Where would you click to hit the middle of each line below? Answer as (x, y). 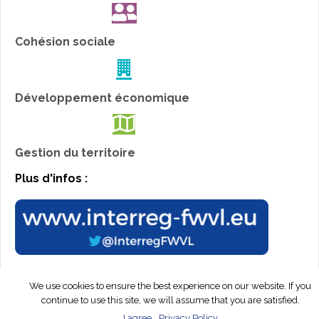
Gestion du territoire (75, 153)
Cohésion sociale (65, 42)
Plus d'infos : (51, 179)
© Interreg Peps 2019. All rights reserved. (122, 293)
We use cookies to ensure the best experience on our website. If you (170, 286)
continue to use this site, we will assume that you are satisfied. (170, 300)
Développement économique (102, 98)
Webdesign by (262, 293)
